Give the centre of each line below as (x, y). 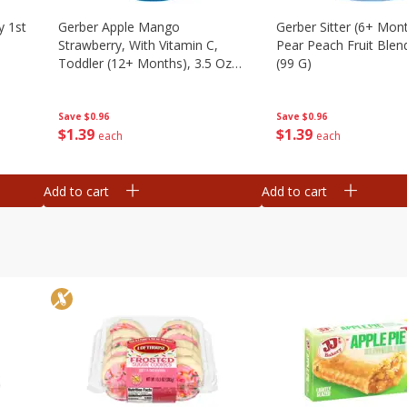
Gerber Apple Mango (119, 27)
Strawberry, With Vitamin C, (138, 45)
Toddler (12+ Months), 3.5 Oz (145, 63)
